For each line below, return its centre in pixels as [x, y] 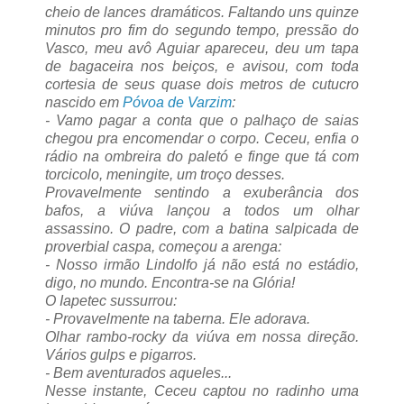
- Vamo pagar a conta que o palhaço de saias [202, 121]
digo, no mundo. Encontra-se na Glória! [170, 283]
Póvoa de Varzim [177, 103]
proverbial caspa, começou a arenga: [163, 247]
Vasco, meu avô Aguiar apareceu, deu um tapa [202, 49]
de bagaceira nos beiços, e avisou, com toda [202, 67]
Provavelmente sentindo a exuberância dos [202, 193]
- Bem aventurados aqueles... [138, 373]
